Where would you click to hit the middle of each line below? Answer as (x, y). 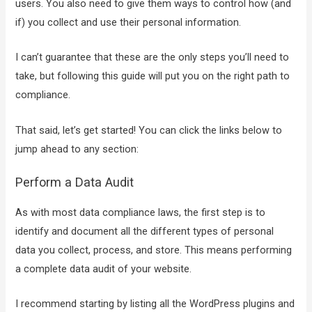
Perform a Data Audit (75, 182)
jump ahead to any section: (77, 149)
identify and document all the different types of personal (145, 231)
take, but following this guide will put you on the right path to (153, 76)
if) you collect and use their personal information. (128, 22)
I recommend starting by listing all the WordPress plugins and (155, 304)
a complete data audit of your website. (104, 268)
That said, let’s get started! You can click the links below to (149, 130)
